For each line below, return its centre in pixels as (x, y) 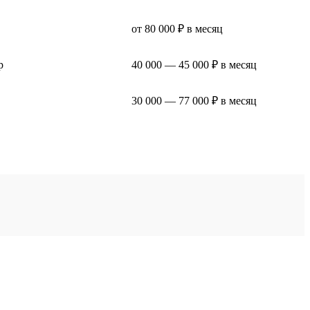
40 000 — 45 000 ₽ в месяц (194, 64)
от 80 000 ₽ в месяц (177, 28)
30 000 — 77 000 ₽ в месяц (194, 100)
